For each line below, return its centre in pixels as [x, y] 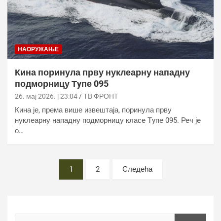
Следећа [137, 169]
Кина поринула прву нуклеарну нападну [102, 73]
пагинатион [37, 180]
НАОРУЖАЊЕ [38, 50]
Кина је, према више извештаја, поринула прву [93, 110]
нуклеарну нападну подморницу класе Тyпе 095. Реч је [108, 121]
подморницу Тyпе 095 [62, 84]
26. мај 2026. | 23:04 [46, 96]
